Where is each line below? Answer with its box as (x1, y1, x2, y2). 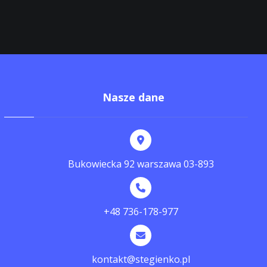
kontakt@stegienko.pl (91, 253, 190, 266)
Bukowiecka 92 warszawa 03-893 (67, 157, 214, 170)
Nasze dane (103, 90, 164, 104)
